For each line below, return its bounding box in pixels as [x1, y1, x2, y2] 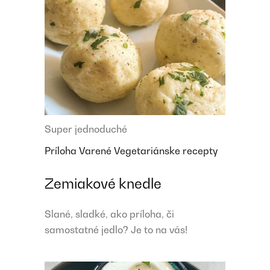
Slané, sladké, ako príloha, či [45, 208, 174, 221]
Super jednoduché [45, 123, 127, 136]
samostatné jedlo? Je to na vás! [45, 224, 187, 236]
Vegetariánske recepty [114, 145, 218, 157]
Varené [79, 145, 114, 157]
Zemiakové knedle [45, 175, 162, 192]
